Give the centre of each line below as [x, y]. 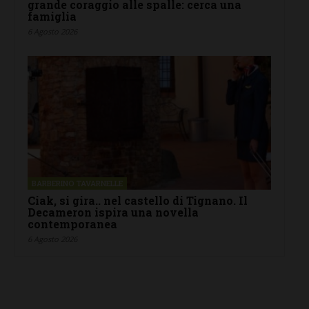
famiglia [52, 16]
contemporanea [72, 224]
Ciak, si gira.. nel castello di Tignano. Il [138, 201]
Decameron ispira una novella [113, 212]
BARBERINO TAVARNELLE [77, 183]
